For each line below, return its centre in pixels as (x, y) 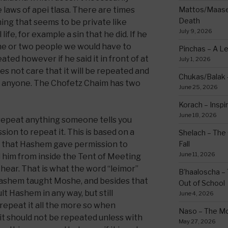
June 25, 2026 (198, 87)
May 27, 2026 (197, 221)
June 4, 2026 (196, 193)
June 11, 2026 (197, 154)
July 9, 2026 (195, 31)
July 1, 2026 (194, 59)
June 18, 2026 (197, 115)
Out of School (202, 183)
